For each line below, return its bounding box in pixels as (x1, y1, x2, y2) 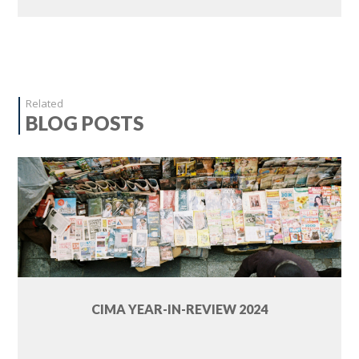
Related (26, 96, 64, 111)
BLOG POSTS (26, 111, 144, 135)
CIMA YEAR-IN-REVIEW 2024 (91, 301, 268, 317)
